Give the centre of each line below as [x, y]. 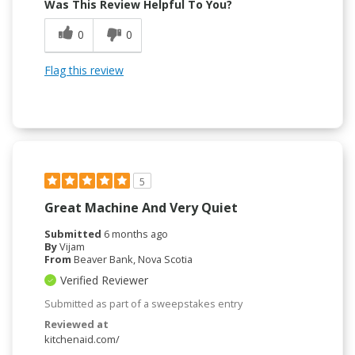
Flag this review [84, 70]
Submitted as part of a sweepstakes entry [143, 303]
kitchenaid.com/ [82, 339]
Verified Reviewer [104, 280]
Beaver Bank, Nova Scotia [133, 259]
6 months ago [136, 233]
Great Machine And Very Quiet [141, 207]
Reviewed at [76, 324]
